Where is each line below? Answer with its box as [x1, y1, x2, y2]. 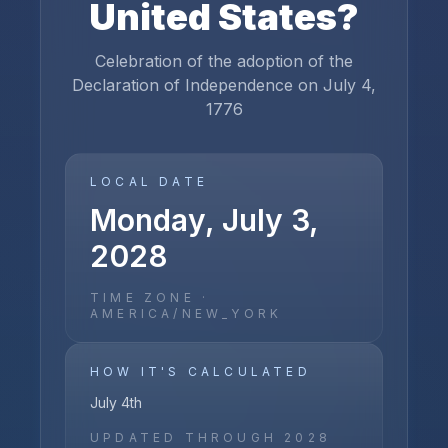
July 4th [90, 394, 142, 411]
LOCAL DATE [90, 174, 208, 189]
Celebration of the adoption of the [95, 51, 353, 71]
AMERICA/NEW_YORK [90, 306, 283, 321]
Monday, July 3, [90, 202, 318, 238]
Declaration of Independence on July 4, [72, 75, 376, 95]
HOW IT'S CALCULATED [90, 364, 311, 379]
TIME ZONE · [90, 290, 210, 305]
